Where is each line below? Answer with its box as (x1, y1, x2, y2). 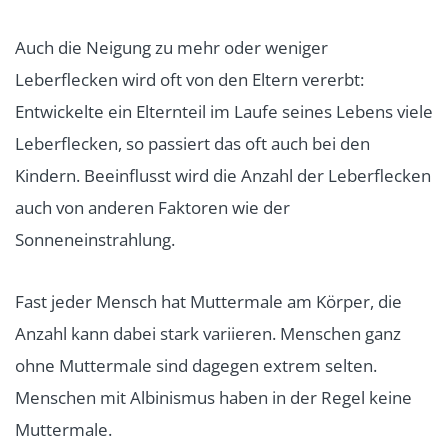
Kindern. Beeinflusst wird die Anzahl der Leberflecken (15, 163, 431, 187)
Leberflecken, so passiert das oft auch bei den (15, 131, 370, 155)
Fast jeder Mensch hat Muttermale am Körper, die (15, 289, 402, 313)
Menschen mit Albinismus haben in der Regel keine (15, 385, 412, 409)
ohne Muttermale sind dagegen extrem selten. (15, 353, 377, 377)
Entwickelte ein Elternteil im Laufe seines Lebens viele (15, 99, 433, 123)
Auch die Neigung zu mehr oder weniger (15, 35, 328, 59)
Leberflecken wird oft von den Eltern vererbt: (15, 67, 364, 91)
